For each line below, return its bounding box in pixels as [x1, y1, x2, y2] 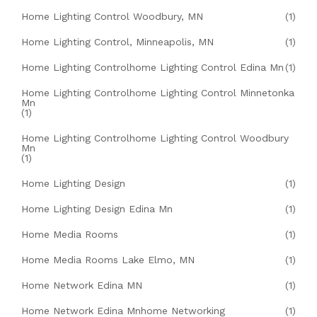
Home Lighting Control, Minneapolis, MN [21, 36, 214, 48]
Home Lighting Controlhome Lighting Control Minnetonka [21, 87, 294, 99]
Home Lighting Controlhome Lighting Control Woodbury [21, 132, 289, 144]
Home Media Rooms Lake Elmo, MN [21, 254, 195, 266]
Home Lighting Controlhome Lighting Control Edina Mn [21, 62, 284, 74]
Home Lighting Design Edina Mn [21, 203, 173, 215]
